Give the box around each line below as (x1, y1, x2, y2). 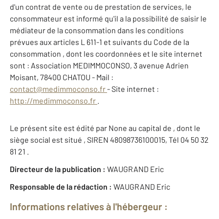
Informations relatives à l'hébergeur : (10, 200, 168, 213)
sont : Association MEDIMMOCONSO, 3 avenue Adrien (10, 61, 189, 70)
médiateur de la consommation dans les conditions (10, 25, 184, 35)
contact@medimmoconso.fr (10, 84, 107, 94)
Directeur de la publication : (10, 164, 107, 174)
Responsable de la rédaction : (10, 182, 113, 192)
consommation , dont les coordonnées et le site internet (10, 49, 202, 59)
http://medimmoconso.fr (10, 96, 97, 106)
